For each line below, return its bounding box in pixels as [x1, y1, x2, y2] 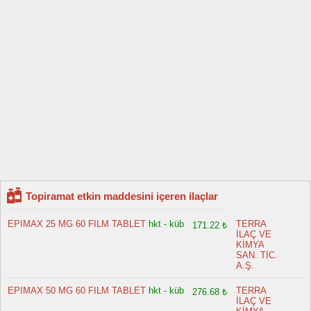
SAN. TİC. [236, 250, 278, 260]
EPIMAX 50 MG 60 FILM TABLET [8, 285, 146, 296]
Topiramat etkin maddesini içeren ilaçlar [26, 190, 218, 202]
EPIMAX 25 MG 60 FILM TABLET [8, 219, 146, 229]
